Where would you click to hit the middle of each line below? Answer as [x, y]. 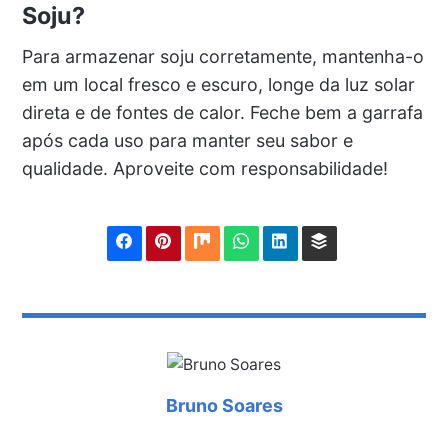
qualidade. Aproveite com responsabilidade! [204, 168]
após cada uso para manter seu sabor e [187, 140]
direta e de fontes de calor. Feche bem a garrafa [222, 112]
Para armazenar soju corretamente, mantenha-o [222, 56]
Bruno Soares [224, 405]
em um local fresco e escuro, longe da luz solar [218, 84]
